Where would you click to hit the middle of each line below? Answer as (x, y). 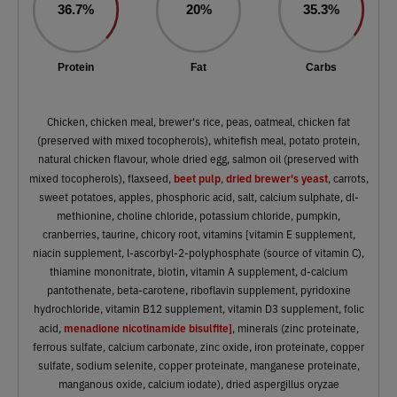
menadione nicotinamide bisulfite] (148, 327)
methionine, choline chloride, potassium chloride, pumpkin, (198, 215)
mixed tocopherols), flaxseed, (101, 178)
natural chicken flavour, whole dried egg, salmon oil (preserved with (198, 158)
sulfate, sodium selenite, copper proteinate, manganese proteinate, (198, 365)
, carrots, (348, 178)
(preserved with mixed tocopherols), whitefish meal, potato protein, (198, 140)
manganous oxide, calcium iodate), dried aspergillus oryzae (198, 383)
